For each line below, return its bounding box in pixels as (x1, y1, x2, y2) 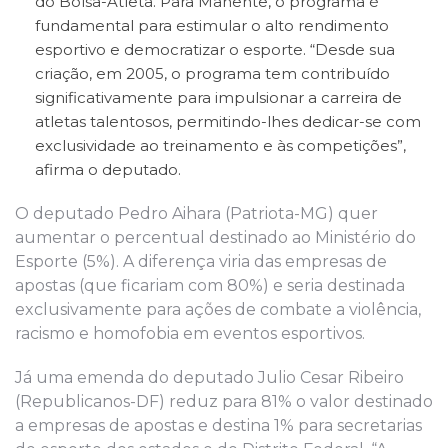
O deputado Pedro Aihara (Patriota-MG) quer (15, 203, 378, 223)
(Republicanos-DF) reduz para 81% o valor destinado (15, 391, 433, 411)
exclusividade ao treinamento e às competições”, (35, 135, 406, 155)
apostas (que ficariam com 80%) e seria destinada (15, 275, 405, 295)
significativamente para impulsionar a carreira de (35, 87, 402, 107)
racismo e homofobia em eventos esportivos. (15, 323, 365, 343)
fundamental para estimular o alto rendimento (35, 15, 389, 35)
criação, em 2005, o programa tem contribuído (35, 63, 390, 83)
